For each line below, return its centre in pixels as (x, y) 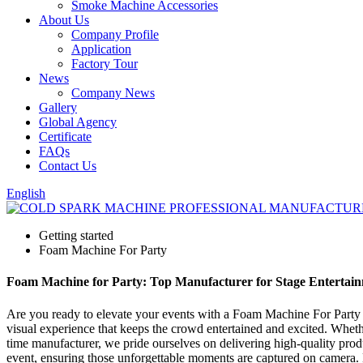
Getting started (76, 235)
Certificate (65, 137)
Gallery (58, 107)
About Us (64, 20)
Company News (113, 93)
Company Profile (115, 34)
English (26, 193)
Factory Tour (105, 64)
